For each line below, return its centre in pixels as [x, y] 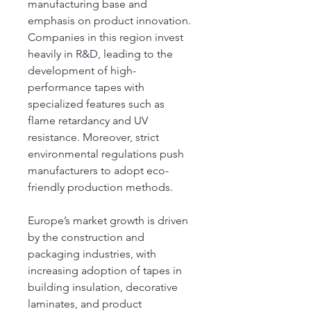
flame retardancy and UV [88, 120]
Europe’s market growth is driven [108, 220]
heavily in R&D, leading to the [100, 54]
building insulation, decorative [103, 287]
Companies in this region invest [106, 37]
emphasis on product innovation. [109, 20]
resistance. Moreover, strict [93, 137]
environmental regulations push [106, 154]
